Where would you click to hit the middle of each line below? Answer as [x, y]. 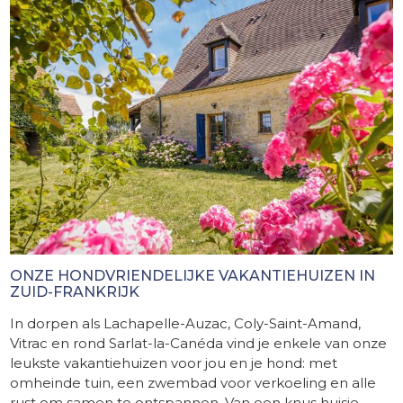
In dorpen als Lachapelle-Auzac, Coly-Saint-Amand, [186, 323]
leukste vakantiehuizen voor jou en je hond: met [174, 363]
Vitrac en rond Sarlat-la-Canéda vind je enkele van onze [199, 343]
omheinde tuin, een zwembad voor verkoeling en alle [193, 382]
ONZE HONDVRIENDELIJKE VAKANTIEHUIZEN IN [193, 275]
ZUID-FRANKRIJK [75, 291]
